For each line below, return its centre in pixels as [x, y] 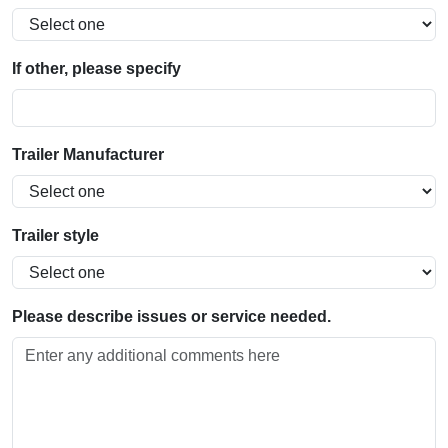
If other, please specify [96, 69]
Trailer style [55, 236]
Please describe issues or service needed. [171, 317]
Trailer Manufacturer [88, 155]
